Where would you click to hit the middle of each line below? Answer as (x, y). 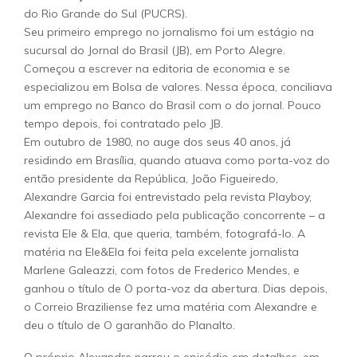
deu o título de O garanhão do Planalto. (129, 325)
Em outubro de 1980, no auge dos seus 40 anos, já (157, 142)
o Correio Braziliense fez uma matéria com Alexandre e (171, 307)
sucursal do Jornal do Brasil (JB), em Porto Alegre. (155, 50)
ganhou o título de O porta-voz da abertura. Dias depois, (176, 288)
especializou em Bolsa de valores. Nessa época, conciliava (178, 87)
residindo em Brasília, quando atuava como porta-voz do (177, 160)
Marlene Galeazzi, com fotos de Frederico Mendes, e (162, 270)
